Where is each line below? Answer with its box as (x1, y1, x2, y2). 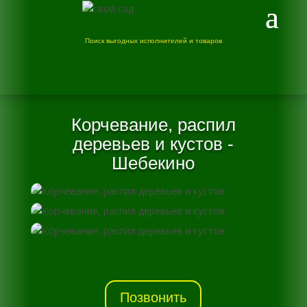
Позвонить (120, 290, 187, 305)
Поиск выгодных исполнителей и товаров (84, 37, 222, 45)
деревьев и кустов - (73, 134, 234, 154)
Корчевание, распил (71, 114, 236, 135)
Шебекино (112, 153, 195, 173)
